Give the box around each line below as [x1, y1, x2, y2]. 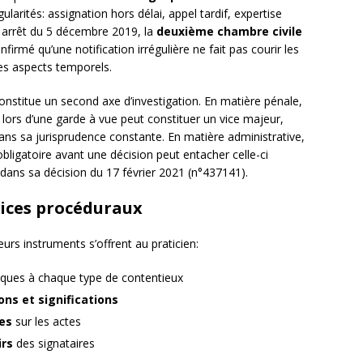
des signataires [13, 335, 95, 352]
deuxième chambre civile [156, 23, 302, 40]
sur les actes [12, 314, 81, 330]
